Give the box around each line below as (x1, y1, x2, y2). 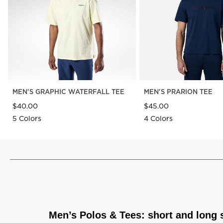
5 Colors (12, 113, 41, 123)
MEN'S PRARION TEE (143, 87, 213, 96)
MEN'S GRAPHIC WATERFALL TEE (12, 87, 124, 96)
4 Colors (143, 113, 173, 123)
